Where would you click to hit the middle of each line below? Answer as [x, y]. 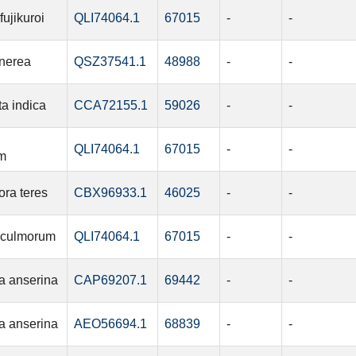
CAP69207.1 [110, 281]
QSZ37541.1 [110, 62]
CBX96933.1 [110, 193]
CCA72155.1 [110, 106]
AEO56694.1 [110, 324]
